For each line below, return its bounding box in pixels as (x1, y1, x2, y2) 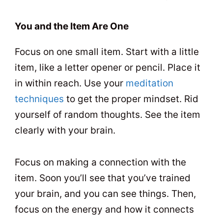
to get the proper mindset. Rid (64, 93, 198, 105)
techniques (15, 93, 64, 105)
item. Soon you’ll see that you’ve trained (15, 172, 191, 184)
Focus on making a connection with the (15, 156, 186, 168)
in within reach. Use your (15, 78, 126, 89)
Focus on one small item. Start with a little (15, 46, 199, 58)
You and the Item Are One (15, 21, 129, 32)
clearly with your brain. (15, 125, 115, 137)
